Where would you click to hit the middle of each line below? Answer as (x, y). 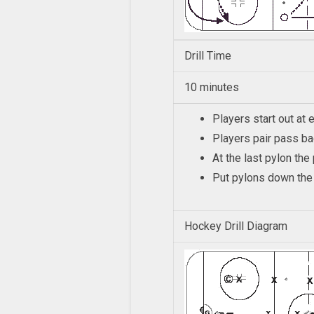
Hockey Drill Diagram (236, 226)
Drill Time (208, 56)
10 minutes (212, 88)
